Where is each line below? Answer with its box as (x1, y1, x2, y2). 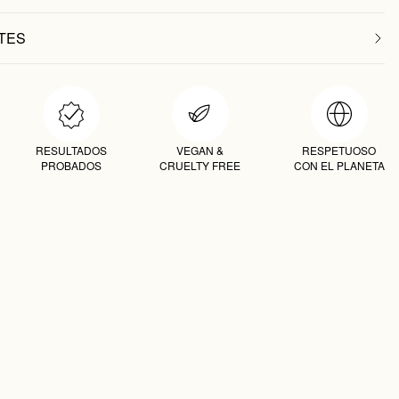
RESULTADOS (35, 142, 107, 158)
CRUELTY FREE (159, 158, 241, 173)
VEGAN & (176, 142, 224, 158)
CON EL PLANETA (293, 158, 385, 173)
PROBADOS (40, 158, 102, 173)
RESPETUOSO (302, 142, 377, 158)
